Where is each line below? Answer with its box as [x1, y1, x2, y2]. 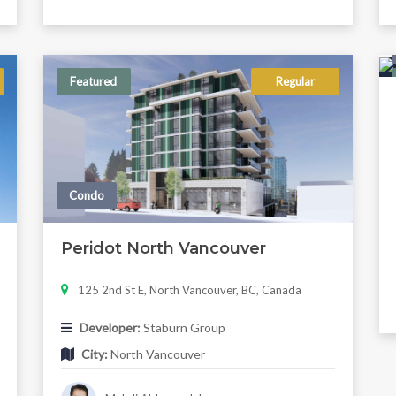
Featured [70, 74, 118, 89]
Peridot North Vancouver [60, 239, 266, 259]
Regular [275, 74, 315, 89]
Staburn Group [140, 320, 225, 336]
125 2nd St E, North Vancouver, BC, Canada [77, 283, 301, 298]
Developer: [79, 320, 141, 336]
